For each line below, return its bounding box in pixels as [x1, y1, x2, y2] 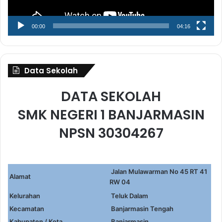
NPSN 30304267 [58, 123, 164, 142]
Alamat [8, 172, 31, 180]
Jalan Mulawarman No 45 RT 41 [110, 167, 207, 175]
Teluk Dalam [110, 191, 148, 200]
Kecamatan [8, 204, 44, 213]
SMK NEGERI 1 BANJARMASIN [17, 105, 205, 124]
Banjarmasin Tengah [110, 204, 173, 213]
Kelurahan [8, 191, 40, 200]
